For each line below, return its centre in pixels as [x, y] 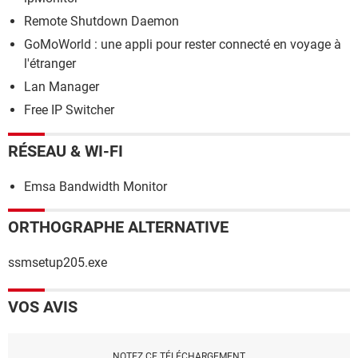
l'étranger [50, 63]
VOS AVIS [43, 307]
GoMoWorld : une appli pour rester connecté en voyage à [183, 44]
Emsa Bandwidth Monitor [95, 187]
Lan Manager [62, 86]
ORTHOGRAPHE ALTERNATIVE [118, 227]
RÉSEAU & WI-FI [66, 151]
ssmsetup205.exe [58, 263]
